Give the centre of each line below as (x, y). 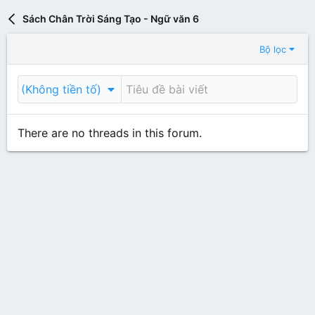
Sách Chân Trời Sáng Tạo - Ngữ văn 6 (110, 19)
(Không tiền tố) (61, 89)
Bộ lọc (272, 49)
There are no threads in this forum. (110, 133)
